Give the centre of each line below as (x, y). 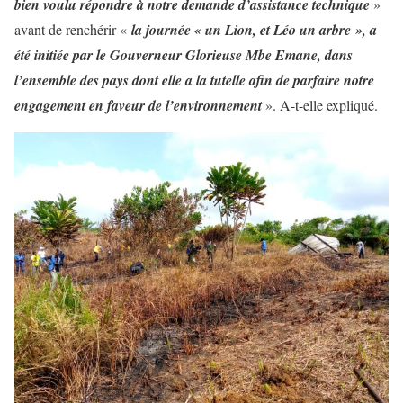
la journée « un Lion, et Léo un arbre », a (254, 29)
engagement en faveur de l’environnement (138, 105)
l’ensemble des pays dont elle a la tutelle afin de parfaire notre (194, 80)
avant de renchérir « (73, 29)
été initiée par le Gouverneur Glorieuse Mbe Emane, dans (184, 54)
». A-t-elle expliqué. (320, 104)
